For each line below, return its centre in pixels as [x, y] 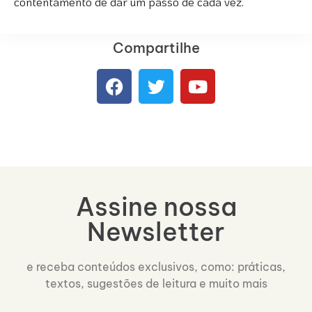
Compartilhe [156, 48]
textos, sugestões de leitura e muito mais [156, 284]
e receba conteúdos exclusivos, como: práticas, [156, 267]
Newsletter [156, 232]
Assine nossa [156, 207]
